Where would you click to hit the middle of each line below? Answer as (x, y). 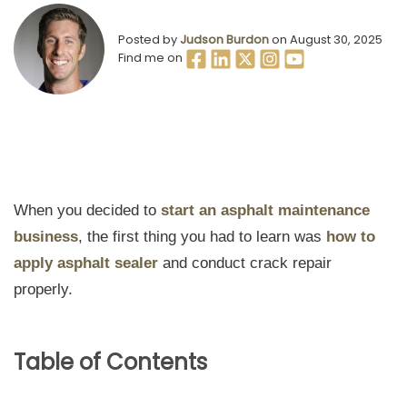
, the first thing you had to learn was (202, 237)
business (46, 237)
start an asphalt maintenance (265, 210)
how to (351, 237)
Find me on (152, 58)
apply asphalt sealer (86, 263)
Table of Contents (110, 362)
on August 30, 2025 (326, 40)
